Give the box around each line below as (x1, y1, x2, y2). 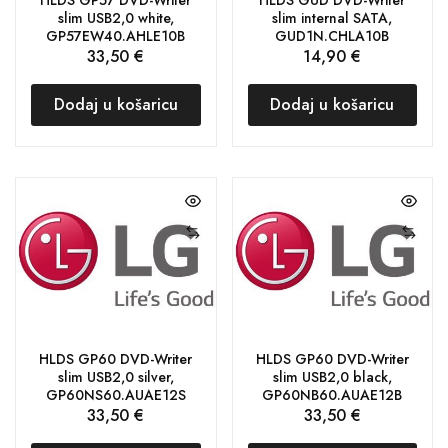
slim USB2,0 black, (272, 366, 392, 387)
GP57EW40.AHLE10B (46, 25, 186, 46)
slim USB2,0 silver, (57, 366, 174, 387)
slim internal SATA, (272, 7, 393, 28)
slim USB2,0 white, (57, 7, 174, 28)
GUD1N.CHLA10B (275, 25, 390, 46)
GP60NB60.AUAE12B (262, 384, 403, 405)
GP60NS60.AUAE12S (45, 384, 186, 405)
